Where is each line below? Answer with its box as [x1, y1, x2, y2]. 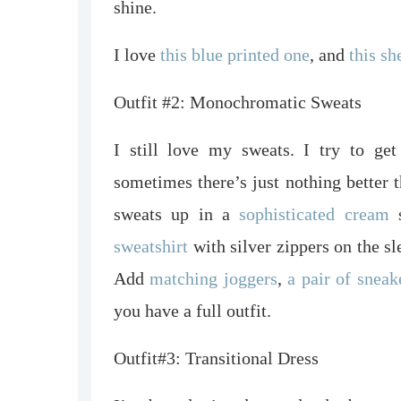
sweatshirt [114, 235, 193, 256]
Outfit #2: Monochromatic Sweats [114, 91, 362, 112]
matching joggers [149, 268, 277, 288]
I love [114, 44, 160, 64]
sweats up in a [114, 203, 240, 224]
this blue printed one [160, 44, 310, 64]
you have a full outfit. [114, 300, 271, 320]
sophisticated [239, 203, 336, 224]
